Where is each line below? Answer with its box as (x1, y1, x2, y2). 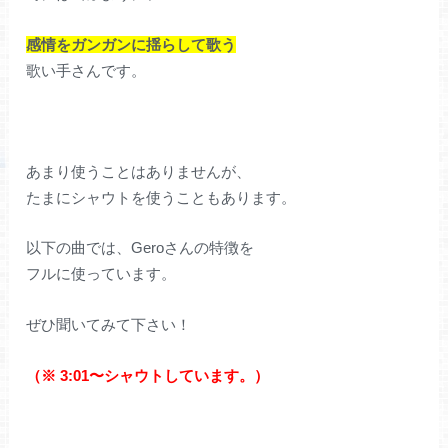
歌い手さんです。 (26, 61, 147, 79)
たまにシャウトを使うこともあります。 (26, 188, 297, 206)
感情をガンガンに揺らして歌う (26, 35, 237, 53)
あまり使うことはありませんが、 (26, 162, 252, 180)
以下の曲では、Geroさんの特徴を (26, 239, 255, 257)
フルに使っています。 (26, 265, 177, 283)
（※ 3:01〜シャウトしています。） (26, 366, 270, 384)
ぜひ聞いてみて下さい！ (26, 315, 192, 333)
